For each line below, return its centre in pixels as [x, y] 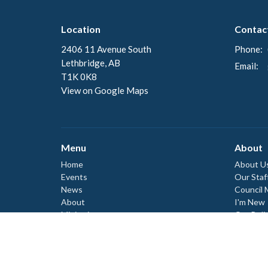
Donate [249, 240]
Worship [77, 229]
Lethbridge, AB [91, 63]
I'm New [250, 202]
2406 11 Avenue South [106, 49]
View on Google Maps [105, 90]
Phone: [249, 49]
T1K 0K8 [79, 76]
